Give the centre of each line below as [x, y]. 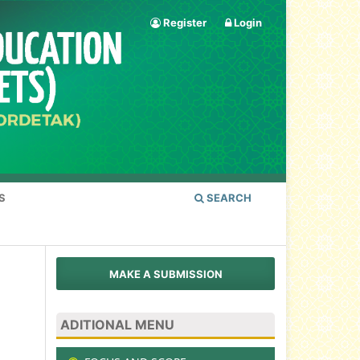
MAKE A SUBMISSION [166, 274]
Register [184, 22]
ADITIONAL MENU [117, 325]
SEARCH [228, 198]
